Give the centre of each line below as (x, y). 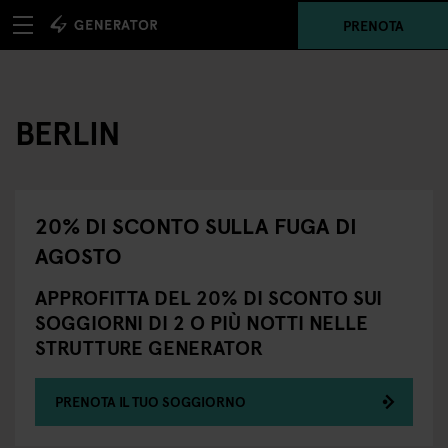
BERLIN (68, 132)
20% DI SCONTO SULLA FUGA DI (196, 225)
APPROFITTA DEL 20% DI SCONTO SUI (208, 297)
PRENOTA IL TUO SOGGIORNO (150, 401)
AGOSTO (78, 255)
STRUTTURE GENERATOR (149, 347)
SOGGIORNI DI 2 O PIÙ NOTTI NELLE (201, 322)
